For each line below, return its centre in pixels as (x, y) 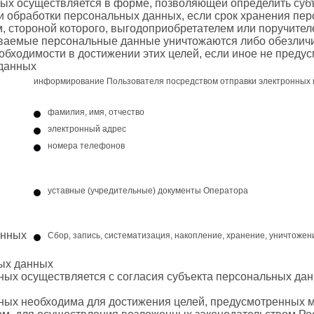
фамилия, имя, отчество (96, 112)
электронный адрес (87, 129)
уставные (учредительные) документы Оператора (148, 190)
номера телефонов (86, 145)
